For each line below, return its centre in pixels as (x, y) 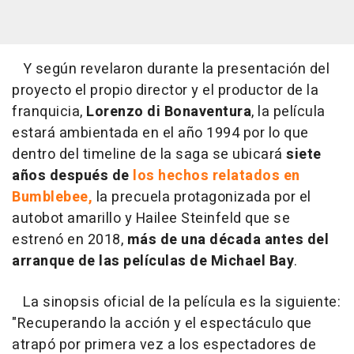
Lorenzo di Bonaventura (169, 111)
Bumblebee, (52, 197)
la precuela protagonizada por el (202, 197)
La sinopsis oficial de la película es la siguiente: (176, 302)
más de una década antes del (228, 239)
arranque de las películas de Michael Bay (153, 261)
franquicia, (49, 111)
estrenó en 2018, (70, 239)
